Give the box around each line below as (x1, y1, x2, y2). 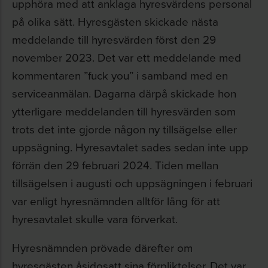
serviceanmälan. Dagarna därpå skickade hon (12, 85, 236, 101)
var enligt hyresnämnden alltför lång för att (12, 193, 220, 209)
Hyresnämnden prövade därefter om (12, 239, 193, 255)
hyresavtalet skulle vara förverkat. (12, 211, 178, 227)
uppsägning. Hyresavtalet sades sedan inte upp (12, 139, 248, 155)
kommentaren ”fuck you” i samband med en (12, 67, 228, 83)
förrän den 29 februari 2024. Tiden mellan (12, 157, 218, 173)
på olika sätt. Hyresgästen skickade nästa (12, 13, 218, 29)
